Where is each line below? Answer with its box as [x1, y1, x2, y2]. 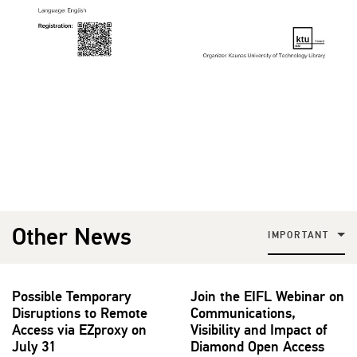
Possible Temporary [12, 288, 131, 306]
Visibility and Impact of [190, 321, 327, 339]
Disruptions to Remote [12, 304, 147, 323]
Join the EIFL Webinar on [190, 288, 344, 306]
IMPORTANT [267, 229, 329, 241]
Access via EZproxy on [12, 321, 147, 339]
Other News [12, 222, 131, 253]
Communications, [190, 304, 296, 323]
